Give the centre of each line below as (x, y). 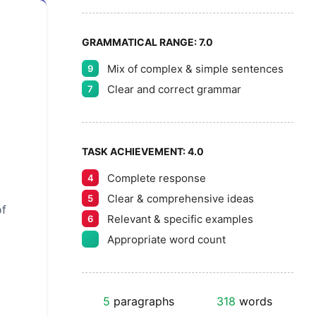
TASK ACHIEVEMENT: (135, 151)
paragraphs (142, 301)
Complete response (157, 178)
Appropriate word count (166, 239)
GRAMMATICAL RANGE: (140, 42)
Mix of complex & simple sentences (195, 68)
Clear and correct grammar (174, 89)
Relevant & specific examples (180, 219)
